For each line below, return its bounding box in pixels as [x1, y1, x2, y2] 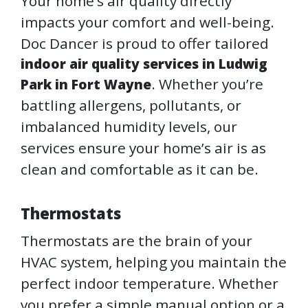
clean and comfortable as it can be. [21, 159, 258, 179]
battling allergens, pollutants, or [21, 96, 241, 115]
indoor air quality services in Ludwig [21, 54, 267, 74]
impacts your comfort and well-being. [21, 12, 274, 32]
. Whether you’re [151, 74, 263, 94]
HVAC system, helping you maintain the [21, 252, 287, 272]
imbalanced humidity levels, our [21, 117, 237, 137]
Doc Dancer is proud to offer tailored [21, 34, 269, 54]
